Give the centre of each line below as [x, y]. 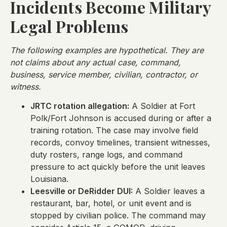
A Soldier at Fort [162, 106]
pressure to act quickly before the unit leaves [118, 167]
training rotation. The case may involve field [114, 130]
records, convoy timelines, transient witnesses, [120, 143]
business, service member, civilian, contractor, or [104, 74]
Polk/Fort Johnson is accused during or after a [121, 118]
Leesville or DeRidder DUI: [82, 191]
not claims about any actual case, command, [96, 62]
